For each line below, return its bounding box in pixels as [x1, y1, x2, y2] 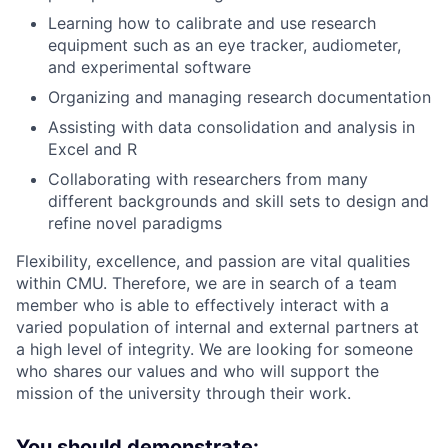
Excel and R [48, 139, 137, 159]
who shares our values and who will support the [16, 361, 379, 381]
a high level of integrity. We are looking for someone [16, 339, 413, 359]
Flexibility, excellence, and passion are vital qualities [16, 251, 410, 271]
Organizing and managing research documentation [48, 87, 431, 107]
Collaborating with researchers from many [48, 169, 368, 189]
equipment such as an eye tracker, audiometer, [48, 35, 401, 55]
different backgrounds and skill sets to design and [48, 191, 429, 211]
